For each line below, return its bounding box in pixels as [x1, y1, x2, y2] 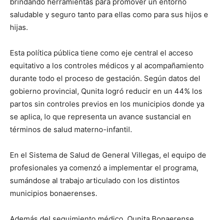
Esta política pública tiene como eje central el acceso [10, 48, 193, 57]
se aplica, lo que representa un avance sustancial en [10, 111, 191, 121]
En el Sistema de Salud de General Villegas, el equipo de [10, 150, 206, 160]
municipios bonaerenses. [10, 188, 97, 198]
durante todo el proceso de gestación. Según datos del [10, 73, 200, 83]
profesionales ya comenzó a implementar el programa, [10, 163, 198, 172]
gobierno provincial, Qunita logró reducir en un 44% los [10, 86, 202, 96]
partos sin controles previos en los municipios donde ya [10, 99, 204, 109]
